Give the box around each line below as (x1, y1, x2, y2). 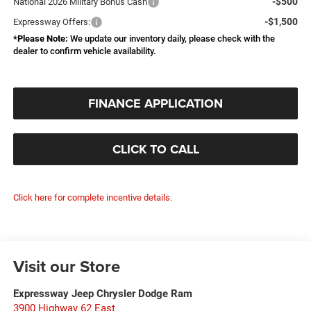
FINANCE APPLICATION (88, 94, 223, 113)
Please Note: (17, 33, 68, 44)
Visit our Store (12, 254, 120, 279)
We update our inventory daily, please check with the (67, 33, 275, 44)
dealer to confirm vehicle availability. (12, 46, 156, 57)
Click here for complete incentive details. (12, 192, 172, 203)
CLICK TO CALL (112, 140, 199, 159)
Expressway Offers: (12, 17, 90, 28)
